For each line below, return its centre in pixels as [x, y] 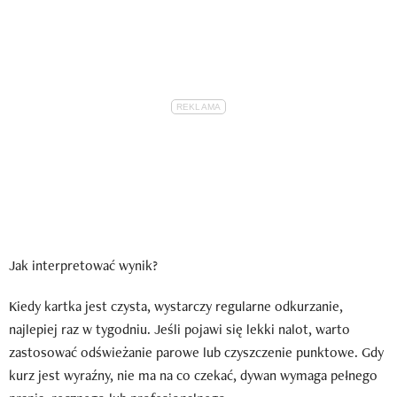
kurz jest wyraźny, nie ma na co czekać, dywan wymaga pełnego [193, 375]
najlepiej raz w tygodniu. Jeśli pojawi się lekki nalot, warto [179, 329]
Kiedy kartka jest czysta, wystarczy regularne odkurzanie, [176, 306]
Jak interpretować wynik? [83, 265]
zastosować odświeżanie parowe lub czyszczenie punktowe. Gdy [196, 352]
